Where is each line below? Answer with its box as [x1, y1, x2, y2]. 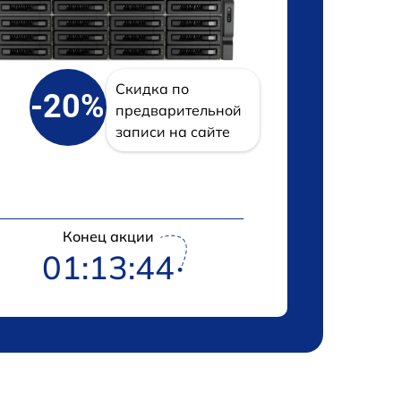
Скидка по [115, 79, 189, 98]
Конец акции [63, 226, 155, 245]
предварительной [115, 100, 242, 119]
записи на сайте [115, 122, 230, 141]
